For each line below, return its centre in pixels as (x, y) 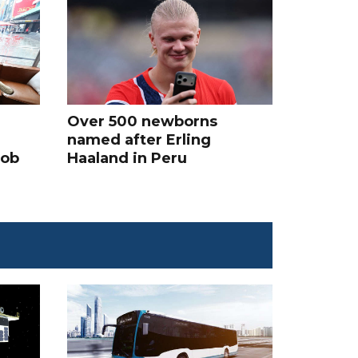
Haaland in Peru (127, 159)
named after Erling (139, 140)
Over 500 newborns (142, 122)
